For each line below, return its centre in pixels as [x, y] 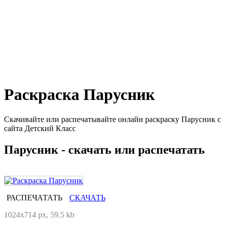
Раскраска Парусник [79, 95]
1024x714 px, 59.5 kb [39, 214]
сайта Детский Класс [40, 128]
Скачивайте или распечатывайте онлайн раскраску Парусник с [113, 119]
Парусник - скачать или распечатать [104, 149]
